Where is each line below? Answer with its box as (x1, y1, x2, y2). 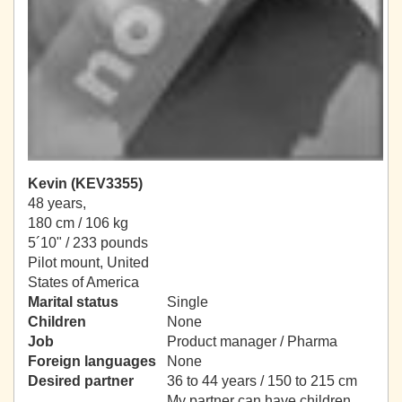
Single (167, 294, 208, 310)
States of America (28, 275, 139, 291)
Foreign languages (28, 354, 156, 370)
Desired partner (28, 373, 134, 389)
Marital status (28, 294, 118, 310)
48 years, (28, 196, 86, 212)
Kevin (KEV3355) (28, 176, 143, 192)
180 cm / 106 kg (28, 215, 128, 232)
